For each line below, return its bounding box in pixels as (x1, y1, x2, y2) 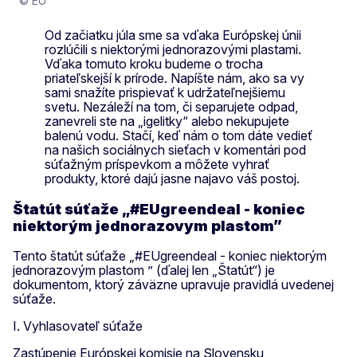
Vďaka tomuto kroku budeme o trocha (45, 55, 263, 72)
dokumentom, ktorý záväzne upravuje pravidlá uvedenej (13, 277, 334, 293)
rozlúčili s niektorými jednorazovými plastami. (45, 41, 301, 57)
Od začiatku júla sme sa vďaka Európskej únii (45, 26, 301, 43)
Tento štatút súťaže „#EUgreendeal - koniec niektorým (13, 248, 327, 265)
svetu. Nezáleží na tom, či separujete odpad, (45, 98, 298, 115)
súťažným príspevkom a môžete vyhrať (45, 155, 269, 172)
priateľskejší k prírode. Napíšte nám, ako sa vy (45, 69, 304, 86)
